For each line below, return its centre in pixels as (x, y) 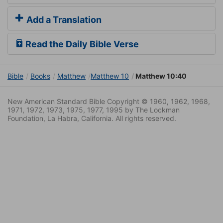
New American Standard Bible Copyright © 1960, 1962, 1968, (109, 102)
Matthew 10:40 (160, 76)
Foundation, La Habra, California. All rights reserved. (92, 118)
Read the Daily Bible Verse (81, 44)
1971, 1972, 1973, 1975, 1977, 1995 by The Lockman (94, 110)
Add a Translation (63, 20)
